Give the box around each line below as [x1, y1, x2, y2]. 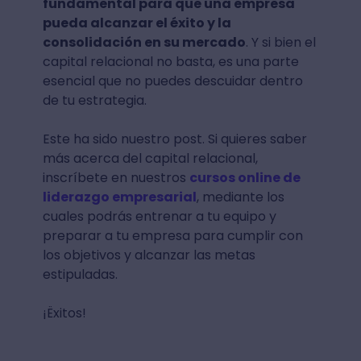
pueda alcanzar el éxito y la [42, 13, 231, 32]
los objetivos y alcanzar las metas [42, 245, 255, 264]
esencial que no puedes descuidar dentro [42, 71, 303, 90]
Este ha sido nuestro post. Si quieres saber [42, 129, 307, 148]
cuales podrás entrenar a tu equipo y [42, 206, 276, 226]
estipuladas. [42, 264, 118, 284]
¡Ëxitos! [42, 303, 86, 322]
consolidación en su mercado [42, 32, 246, 52]
